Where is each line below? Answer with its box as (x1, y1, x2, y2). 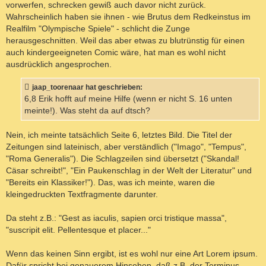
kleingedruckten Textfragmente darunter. (6, 189, 158, 199)
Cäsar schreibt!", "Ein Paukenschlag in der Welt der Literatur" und (6, 165, 252, 175)
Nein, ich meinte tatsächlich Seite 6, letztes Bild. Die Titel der (6, 129, 232, 140)
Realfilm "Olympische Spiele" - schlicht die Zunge (6, 23, 190, 33)
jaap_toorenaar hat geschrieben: (32, 83, 142, 92)
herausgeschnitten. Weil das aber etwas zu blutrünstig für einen (6, 35, 245, 45)
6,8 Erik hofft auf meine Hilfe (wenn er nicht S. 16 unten (24, 94, 232, 104)
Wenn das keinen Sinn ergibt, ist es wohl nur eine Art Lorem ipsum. (6, 248, 258, 258)
